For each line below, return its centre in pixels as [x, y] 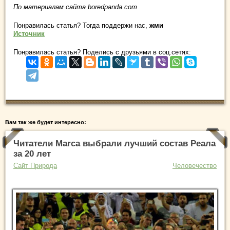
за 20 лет [32, 154]
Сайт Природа [35, 165]
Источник [29, 33]
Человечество [195, 165]
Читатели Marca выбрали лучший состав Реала [114, 143]
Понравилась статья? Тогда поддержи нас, [81, 25]
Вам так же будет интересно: [46, 122]
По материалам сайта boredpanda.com [75, 7]
